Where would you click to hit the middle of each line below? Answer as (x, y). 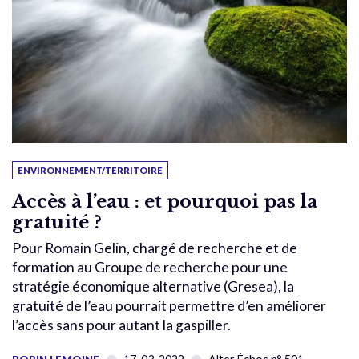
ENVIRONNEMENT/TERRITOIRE (90, 171)
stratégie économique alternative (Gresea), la (153, 287)
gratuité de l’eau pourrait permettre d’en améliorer (169, 306)
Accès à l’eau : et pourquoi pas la (165, 202)
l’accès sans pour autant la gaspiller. (121, 325)
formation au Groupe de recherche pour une (150, 268)
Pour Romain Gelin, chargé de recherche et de (155, 248)
